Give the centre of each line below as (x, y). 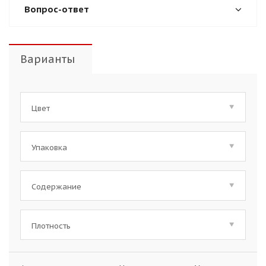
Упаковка (49, 148)
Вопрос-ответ (57, 9)
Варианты (47, 59)
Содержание (56, 187)
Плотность (51, 226)
